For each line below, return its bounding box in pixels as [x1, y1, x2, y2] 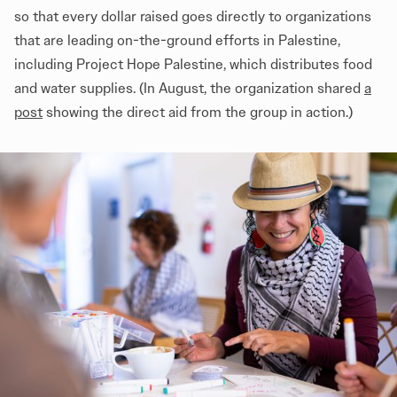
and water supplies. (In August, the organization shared [14, 80, 364, 97]
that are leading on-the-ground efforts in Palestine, [14, 32, 340, 50]
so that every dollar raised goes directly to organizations [14, 8, 371, 26]
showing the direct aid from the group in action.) [43, 104, 353, 121]
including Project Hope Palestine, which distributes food [14, 56, 372, 74]
